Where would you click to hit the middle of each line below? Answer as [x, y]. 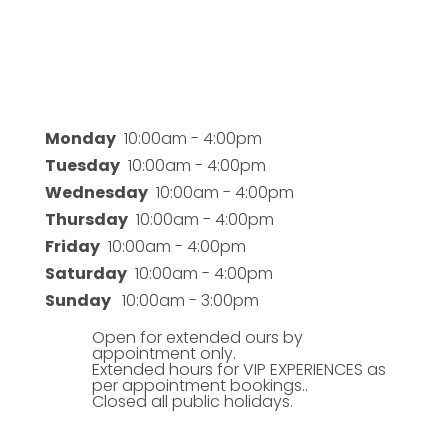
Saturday [85, 274]
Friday [72, 247]
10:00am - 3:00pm [186, 301]
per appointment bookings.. [199, 386]
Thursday [86, 220]
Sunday [79, 301]
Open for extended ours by [197, 338]
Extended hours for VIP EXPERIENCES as [238, 370]
